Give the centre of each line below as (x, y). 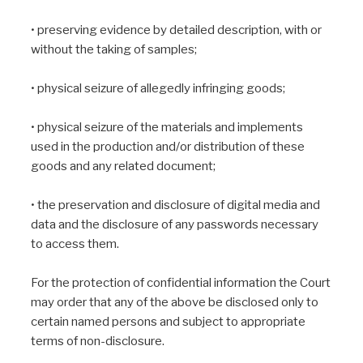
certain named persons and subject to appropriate (168, 322)
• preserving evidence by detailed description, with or (176, 30)
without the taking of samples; (114, 50)
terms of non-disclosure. (98, 342)
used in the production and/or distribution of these (168, 147)
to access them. (75, 244)
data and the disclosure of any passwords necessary (175, 225)
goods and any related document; (123, 167)
